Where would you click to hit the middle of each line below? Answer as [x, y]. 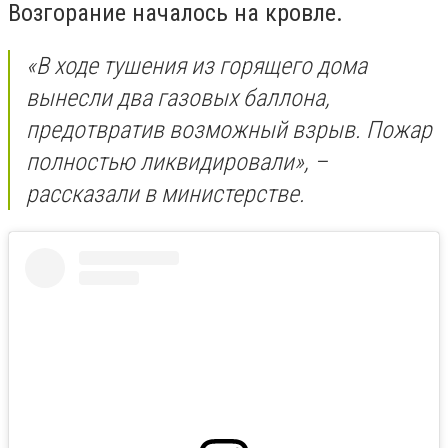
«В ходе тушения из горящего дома [196, 66]
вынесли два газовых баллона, [178, 98]
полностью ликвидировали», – [177, 162]
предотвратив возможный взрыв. [196, 130]
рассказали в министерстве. [165, 194]
